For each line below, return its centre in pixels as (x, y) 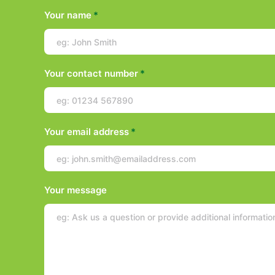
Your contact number (91, 73)
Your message (76, 190)
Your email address (87, 132)
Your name (68, 15)
